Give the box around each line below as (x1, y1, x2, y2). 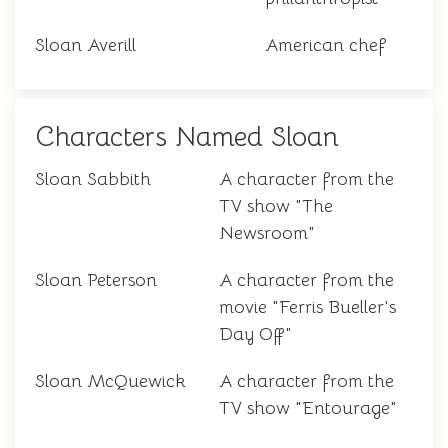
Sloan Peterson (35, 269, 157, 292)
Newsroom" (219, 222, 315, 245)
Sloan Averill (35, 34, 136, 57)
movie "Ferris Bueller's (219, 296, 396, 319)
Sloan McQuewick (35, 370, 186, 393)
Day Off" (219, 323, 292, 346)
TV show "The (219, 195, 333, 218)
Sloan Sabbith (35, 168, 151, 191)
